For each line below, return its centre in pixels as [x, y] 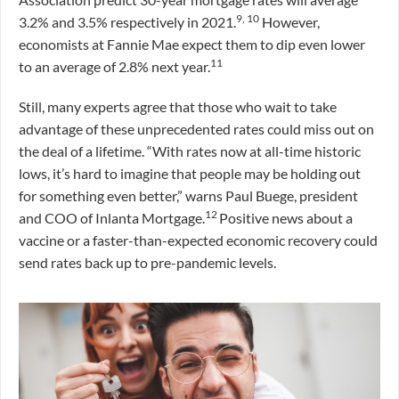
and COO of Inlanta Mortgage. [112, 218]
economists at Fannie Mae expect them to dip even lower [192, 45]
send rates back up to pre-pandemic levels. [147, 263]
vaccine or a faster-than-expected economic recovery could [198, 240]
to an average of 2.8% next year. [114, 67]
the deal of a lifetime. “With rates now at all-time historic [190, 151]
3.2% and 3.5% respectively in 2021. [127, 22]
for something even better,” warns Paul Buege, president [188, 196]
